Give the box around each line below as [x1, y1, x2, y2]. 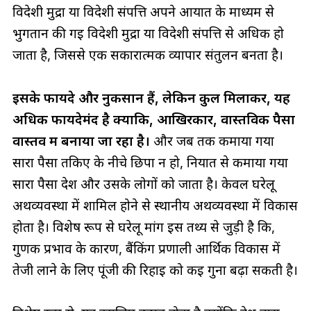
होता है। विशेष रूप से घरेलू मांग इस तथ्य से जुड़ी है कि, [12, 219, 275, 236]
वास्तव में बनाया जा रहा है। [12, 133, 150, 150]
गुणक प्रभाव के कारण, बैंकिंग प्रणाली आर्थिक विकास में [12, 240, 280, 258]
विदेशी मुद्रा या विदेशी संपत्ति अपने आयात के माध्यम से [12, 3, 274, 21]
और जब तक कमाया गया [149, 133, 274, 150]
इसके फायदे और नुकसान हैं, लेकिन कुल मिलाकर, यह [12, 90, 290, 107]
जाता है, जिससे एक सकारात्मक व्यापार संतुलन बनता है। [12, 47, 283, 64]
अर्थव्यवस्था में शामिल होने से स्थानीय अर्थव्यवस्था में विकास [12, 197, 298, 215]
